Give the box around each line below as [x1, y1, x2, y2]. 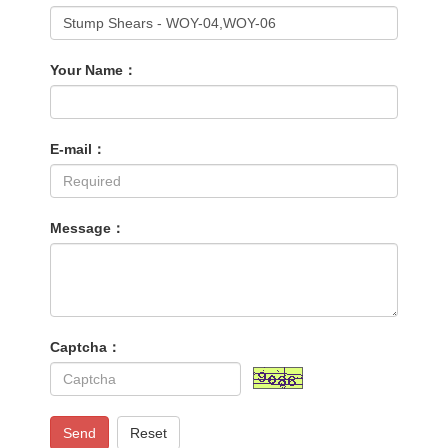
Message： [50, 220, 125, 237]
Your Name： [50, 62, 137, 79]
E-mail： [50, 141, 106, 158]
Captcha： [50, 339, 121, 356]
